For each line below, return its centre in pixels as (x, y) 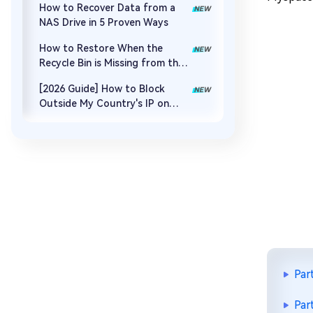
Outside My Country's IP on (104, 103)
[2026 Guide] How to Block (102, 89)
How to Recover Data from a (107, 8)
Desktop (59, 78)
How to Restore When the (101, 48)
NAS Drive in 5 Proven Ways (104, 22)
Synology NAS (73, 118)
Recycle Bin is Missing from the (111, 63)
